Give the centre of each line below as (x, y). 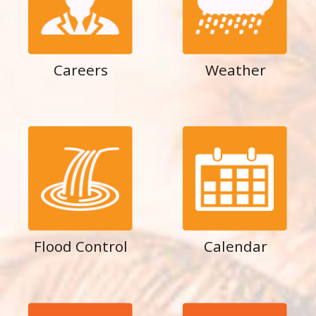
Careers (81, 70)
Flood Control (81, 246)
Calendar (235, 246)
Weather (235, 70)
